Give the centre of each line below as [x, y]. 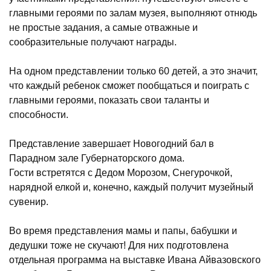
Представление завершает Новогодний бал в [112, 144]
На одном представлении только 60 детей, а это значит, [133, 71]
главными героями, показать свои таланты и [109, 100]
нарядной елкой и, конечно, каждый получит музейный [131, 187]
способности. [39, 115]
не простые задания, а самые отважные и [103, 28]
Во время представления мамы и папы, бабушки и [123, 231]
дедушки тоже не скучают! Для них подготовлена [119, 245]
